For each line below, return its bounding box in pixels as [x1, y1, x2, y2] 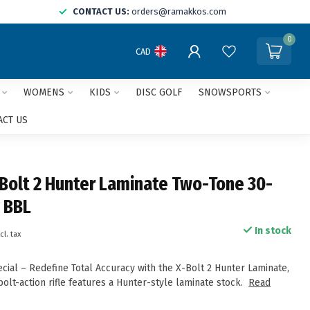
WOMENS [23, 86, 64, 98]
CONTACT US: [73, 6, 129, 17]
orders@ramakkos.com [131, 6, 226, 17]
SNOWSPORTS [198, 86, 262, 98]
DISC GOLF [135, 86, 182, 98]
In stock [252, 225, 291, 237]
